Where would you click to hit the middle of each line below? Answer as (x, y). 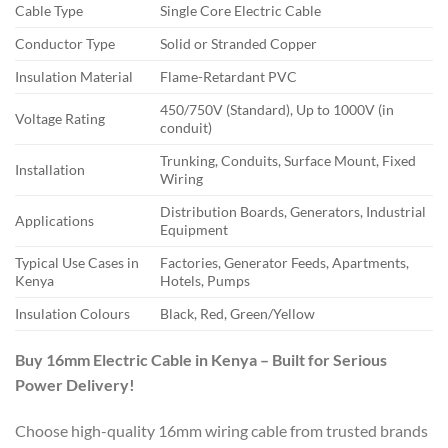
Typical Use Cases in (77, 263)
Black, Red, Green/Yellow (238, 314)
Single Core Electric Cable (241, 11)
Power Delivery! (75, 385)
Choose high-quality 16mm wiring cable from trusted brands (221, 430)
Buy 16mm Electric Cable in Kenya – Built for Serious (201, 360)
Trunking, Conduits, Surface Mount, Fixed (288, 161)
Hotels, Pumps (205, 281)
